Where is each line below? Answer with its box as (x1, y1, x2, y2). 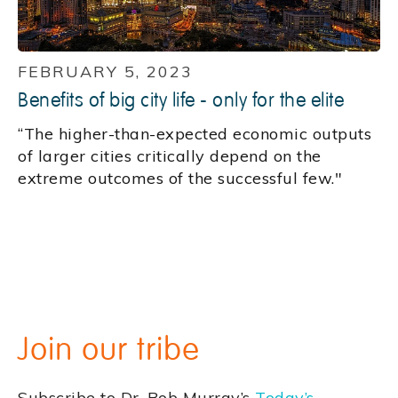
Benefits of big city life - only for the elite (18, 88, 344, 114)
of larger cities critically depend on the (18, 146, 322, 167)
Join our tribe (18, 330, 200, 370)
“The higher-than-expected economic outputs (18, 123, 371, 145)
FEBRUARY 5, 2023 (18, 61, 193, 83)
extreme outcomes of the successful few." (18, 168, 342, 189)
